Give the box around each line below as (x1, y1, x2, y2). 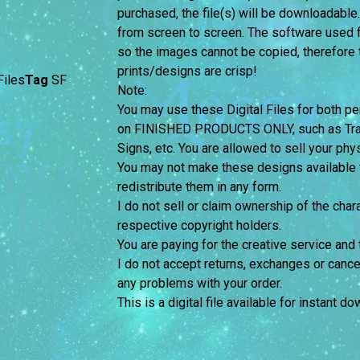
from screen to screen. (117, 25, 247, 41)
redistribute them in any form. (117, 179, 281, 195)
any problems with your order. (117, 276, 282, 292)
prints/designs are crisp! (117, 63, 260, 80)
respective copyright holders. (117, 218, 281, 234)
